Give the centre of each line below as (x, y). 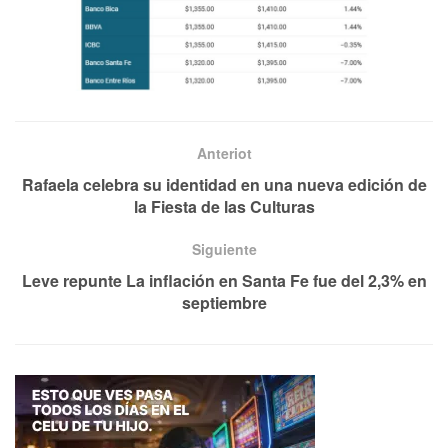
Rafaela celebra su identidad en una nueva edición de (224, 184)
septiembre (224, 302)
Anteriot (224, 152)
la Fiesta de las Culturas (224, 206)
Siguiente (224, 248)
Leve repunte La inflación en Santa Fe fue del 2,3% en (224, 280)
